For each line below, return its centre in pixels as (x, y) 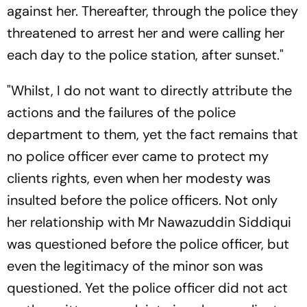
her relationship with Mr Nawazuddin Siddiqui (149, 222)
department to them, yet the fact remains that (152, 134)
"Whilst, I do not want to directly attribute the (149, 90)
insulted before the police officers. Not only (142, 200)
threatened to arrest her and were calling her (146, 33)
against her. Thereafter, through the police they (152, 11)
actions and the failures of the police (121, 112)
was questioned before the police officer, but (148, 244)
